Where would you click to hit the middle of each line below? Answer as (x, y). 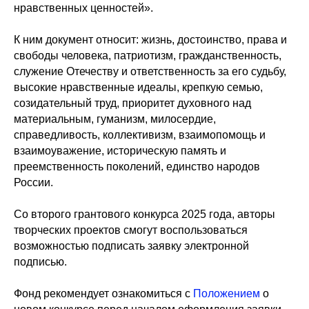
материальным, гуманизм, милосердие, (115, 119)
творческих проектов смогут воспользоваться (131, 230)
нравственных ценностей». (83, 8)
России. (33, 182)
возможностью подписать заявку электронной (131, 246)
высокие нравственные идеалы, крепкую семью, (138, 87)
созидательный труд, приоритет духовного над (132, 103)
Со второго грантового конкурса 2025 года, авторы (144, 214)
